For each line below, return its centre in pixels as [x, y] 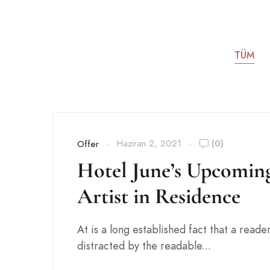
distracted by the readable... [144, 246]
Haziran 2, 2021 [149, 143]
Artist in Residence [159, 196]
